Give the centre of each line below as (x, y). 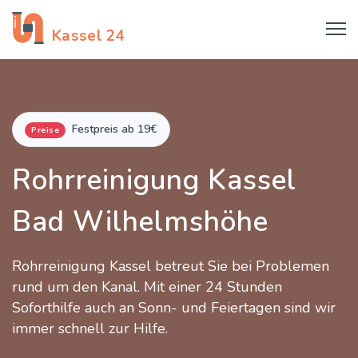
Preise (45, 130)
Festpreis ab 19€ (115, 129)
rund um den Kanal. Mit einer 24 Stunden (147, 287)
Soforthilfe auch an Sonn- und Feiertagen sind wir (174, 308)
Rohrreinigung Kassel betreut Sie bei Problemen (171, 266)
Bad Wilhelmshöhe (140, 222)
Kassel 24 (88, 36)
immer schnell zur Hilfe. (90, 328)
